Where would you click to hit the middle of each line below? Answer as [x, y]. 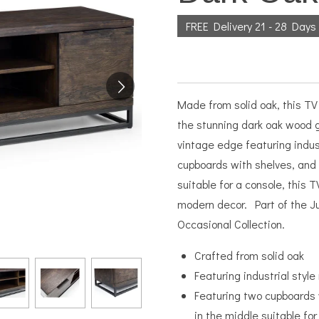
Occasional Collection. [231, 224]
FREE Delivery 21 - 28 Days [251, 26]
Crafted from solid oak [249, 255]
